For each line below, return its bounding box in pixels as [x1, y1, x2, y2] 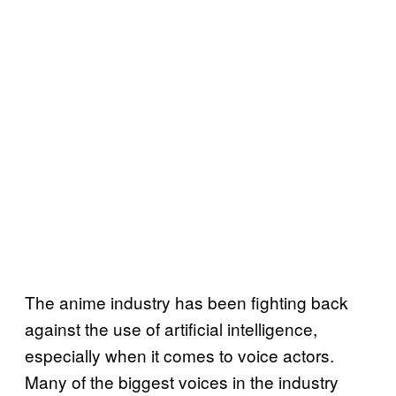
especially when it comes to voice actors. [25, 343, 334, 368]
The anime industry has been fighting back [25, 290, 348, 315]
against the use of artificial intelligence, [25, 316, 317, 341]
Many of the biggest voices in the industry [25, 369, 339, 394]
